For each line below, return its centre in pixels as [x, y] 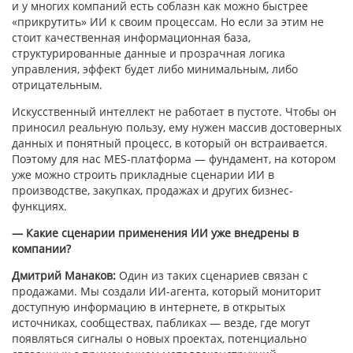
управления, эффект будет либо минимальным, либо [155, 69]
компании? [41, 249]
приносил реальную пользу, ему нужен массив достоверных [176, 128]
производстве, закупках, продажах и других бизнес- [152, 191]
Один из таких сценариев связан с [212, 276]
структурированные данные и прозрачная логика [149, 54]
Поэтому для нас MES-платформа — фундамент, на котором [174, 159]
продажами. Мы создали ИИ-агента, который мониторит [167, 292]
